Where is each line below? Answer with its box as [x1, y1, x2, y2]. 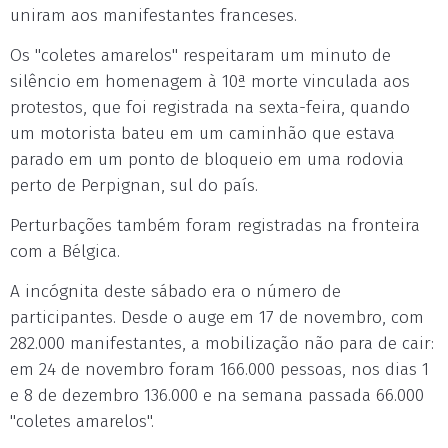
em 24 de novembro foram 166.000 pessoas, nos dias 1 [10, 359, 429, 380]
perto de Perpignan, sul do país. [10, 175, 258, 196]
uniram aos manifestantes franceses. [10, 5, 297, 26]
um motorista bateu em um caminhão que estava [10, 123, 395, 144]
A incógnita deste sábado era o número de [10, 281, 341, 302]
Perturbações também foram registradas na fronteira [10, 215, 420, 236]
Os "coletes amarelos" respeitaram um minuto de [10, 45, 391, 66]
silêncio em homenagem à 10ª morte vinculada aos [10, 71, 410, 92]
